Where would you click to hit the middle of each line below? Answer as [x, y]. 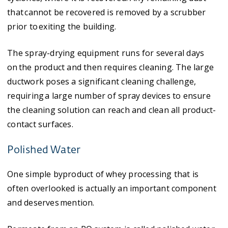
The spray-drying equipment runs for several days [106, 53]
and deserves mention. [51, 202]
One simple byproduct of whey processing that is [103, 174]
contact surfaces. [40, 124]
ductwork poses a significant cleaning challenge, [102, 81]
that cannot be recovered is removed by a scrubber [107, 12]
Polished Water [44, 150]
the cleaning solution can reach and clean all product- [112, 110]
